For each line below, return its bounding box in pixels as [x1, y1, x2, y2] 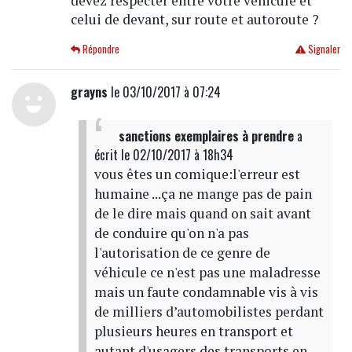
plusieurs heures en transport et [93, 321, 293, 340]
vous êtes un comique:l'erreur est [93, 164, 300, 183]
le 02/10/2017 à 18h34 [120, 145, 233, 164]
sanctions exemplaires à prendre [118, 126, 294, 145]
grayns [70, 82, 108, 101]
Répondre [80, 41, 120, 57]
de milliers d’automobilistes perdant [93, 302, 324, 321]
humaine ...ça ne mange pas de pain [93, 184, 312, 203]
